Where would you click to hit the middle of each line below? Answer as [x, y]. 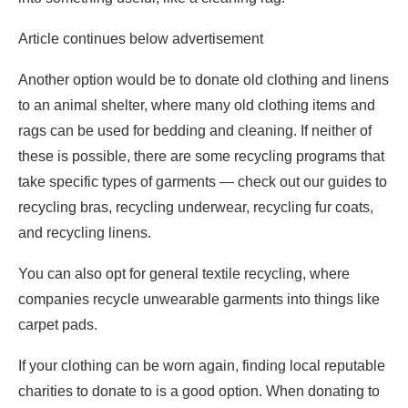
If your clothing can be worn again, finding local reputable [202, 365]
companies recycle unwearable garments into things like [199, 299]
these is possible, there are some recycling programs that [201, 156]
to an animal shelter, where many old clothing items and [197, 105]
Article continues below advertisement [141, 38]
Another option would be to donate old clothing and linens [204, 79]
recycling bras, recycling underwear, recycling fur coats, [196, 207]
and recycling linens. [85, 232]
